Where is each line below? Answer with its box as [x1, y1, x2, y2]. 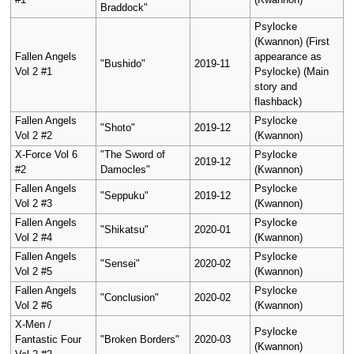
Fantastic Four [14, 334, 81, 346]
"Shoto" [100, 122, 135, 134]
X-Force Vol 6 [14, 149, 77, 161]
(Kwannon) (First [254, 36, 330, 48]
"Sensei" [100, 258, 140, 270]
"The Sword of [100, 149, 165, 161]
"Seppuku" [100, 190, 149, 202]
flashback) [254, 96, 302, 108]
